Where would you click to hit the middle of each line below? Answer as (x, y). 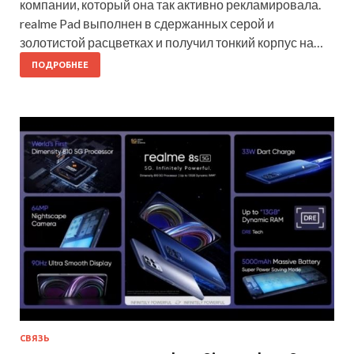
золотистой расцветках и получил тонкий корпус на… (171, 43)
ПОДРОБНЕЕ (60, 65)
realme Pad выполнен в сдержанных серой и (147, 24)
